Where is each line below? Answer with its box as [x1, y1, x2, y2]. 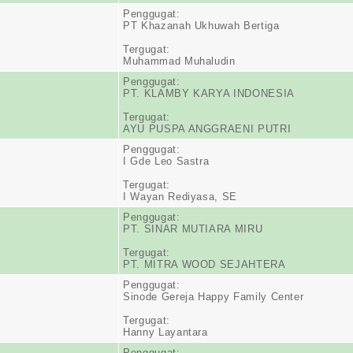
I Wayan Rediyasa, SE [123, 191, 237, 203]
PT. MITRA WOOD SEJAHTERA [123, 258, 286, 270]
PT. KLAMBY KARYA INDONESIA [123, 87, 295, 99]
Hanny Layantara [123, 326, 208, 338]
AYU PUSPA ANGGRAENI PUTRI [123, 123, 292, 135]
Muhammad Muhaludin [123, 55, 236, 67]
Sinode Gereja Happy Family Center [123, 291, 304, 303]
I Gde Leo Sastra [123, 155, 210, 167]
